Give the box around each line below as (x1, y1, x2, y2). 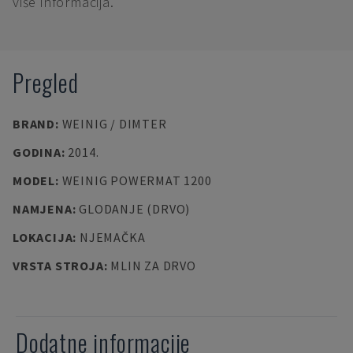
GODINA (13, 144, 61, 160)
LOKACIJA (13, 229, 73, 245)
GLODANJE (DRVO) (79, 201, 191, 217)
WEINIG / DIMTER (61, 116, 167, 132)
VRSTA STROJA (13, 258, 104, 273)
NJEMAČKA (79, 229, 146, 245)
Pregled (13, 65, 79, 100)
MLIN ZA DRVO (110, 258, 196, 273)
